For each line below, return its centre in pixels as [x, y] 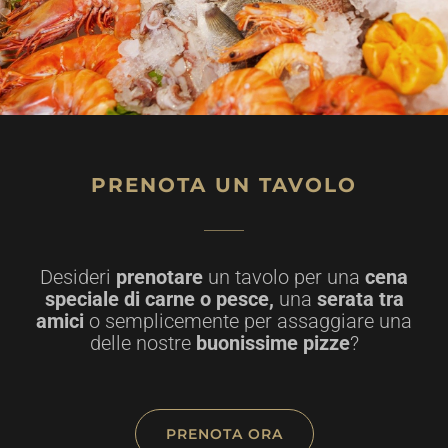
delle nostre [140, 342]
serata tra [360, 298]
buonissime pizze [270, 342]
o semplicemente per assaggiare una [250, 320]
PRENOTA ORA [224, 433]
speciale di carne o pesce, [161, 298]
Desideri [78, 276]
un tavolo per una [284, 276]
